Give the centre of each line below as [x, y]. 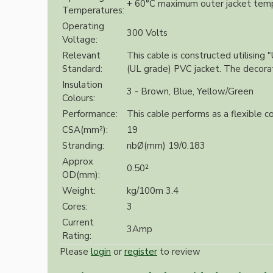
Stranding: [83, 146]
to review [179, 252]
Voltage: [80, 40]
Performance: [90, 114]
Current [78, 223]
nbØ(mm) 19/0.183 [166, 146]
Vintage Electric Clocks [106, 137]
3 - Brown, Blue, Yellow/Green [190, 92]
